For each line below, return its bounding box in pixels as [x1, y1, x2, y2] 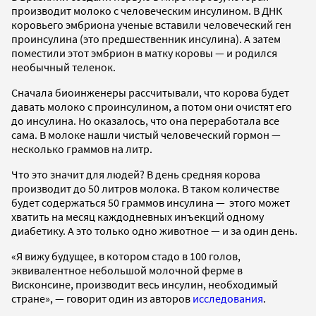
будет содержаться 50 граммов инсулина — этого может [11, 195, 290, 210]
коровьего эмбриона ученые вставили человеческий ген [11, 18, 291, 32]
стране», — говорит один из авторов [11, 291, 193, 306]
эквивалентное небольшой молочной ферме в [11, 263, 243, 278]
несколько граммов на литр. [11, 142, 154, 157]
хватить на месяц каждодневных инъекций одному [11, 209, 264, 224]
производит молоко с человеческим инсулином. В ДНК [11, 4, 282, 18]
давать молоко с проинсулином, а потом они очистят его [11, 99, 292, 114]
